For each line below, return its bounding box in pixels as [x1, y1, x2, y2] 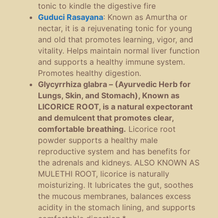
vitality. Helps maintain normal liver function [38, 46, 200, 56]
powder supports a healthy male [38, 135, 158, 145]
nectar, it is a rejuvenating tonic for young [38, 23, 192, 34]
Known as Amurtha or [108, 12, 187, 22]
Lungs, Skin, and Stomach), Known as [38, 91, 180, 101]
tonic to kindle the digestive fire [38, 1, 156, 11]
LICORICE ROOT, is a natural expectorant [38, 102, 193, 112]
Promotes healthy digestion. [38, 68, 141, 78]
